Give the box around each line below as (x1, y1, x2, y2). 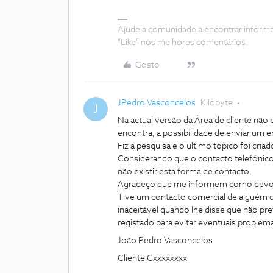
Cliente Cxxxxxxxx (118, 254, 187, 263)
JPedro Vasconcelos (118, 99, 196, 107)
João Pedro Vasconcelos (118, 236, 213, 245)
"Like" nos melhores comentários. (118, 38, 248, 47)
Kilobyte (200, 99, 233, 107)
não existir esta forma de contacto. (118, 168, 252, 176)
